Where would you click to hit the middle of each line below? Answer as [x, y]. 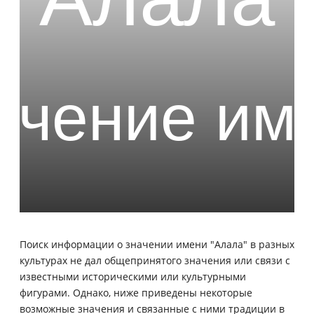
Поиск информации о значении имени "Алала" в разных [157, 244]
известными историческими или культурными [133, 276]
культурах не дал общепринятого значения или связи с [155, 260]
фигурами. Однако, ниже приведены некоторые [136, 292]
